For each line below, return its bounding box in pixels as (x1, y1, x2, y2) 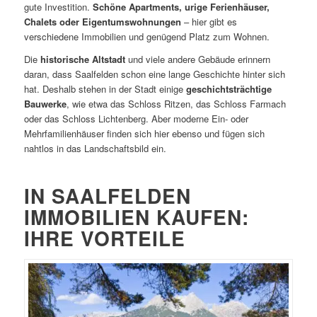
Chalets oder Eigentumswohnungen (23, 15, 184, 29)
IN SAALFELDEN (23, 181, 191, 211)
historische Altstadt (40, 52, 125, 67)
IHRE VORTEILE (23, 224, 185, 253)
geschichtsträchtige (185, 82, 272, 96)
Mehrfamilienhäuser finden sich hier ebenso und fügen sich (23, 127, 265, 141)
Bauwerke (23, 97, 67, 111)
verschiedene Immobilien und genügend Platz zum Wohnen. (23, 30, 270, 44)
